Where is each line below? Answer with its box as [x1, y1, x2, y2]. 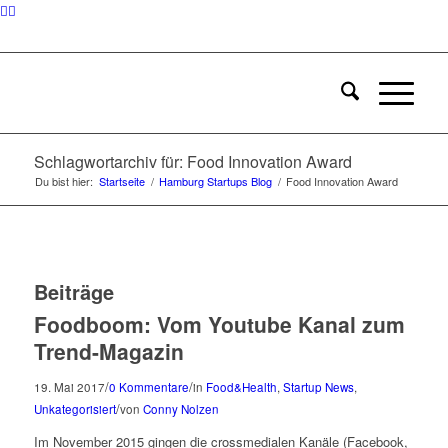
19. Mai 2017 [33, 379, 105, 395]
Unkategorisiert [33, 401, 116, 417]
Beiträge [33, 277, 114, 306]
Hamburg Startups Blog [158, 173, 272, 189]
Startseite [98, 173, 145, 189]
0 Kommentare [108, 379, 189, 395]
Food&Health [205, 379, 277, 395]
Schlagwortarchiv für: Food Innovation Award [33, 150, 352, 173]
